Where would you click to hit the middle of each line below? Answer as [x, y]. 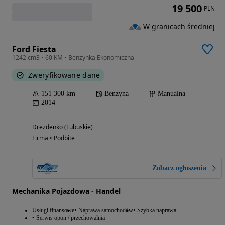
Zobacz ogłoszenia [179, 168]
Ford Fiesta [34, 49]
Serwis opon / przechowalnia [71, 218]
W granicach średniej [179, 27]
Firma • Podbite [53, 138]
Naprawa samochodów [106, 211]
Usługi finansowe [53, 211]
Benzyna [117, 94]
